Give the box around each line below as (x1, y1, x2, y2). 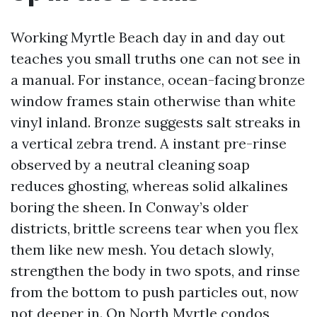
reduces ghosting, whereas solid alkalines (11, 177, 288, 195)
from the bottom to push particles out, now (11, 283, 299, 301)
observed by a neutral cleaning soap (11, 156, 250, 173)
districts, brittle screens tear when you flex (11, 219, 299, 237)
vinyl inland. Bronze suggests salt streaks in (11, 113, 301, 131)
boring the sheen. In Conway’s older (11, 198, 248, 216)
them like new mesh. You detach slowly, (11, 241, 274, 258)
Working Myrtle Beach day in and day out (11, 28, 285, 46)
